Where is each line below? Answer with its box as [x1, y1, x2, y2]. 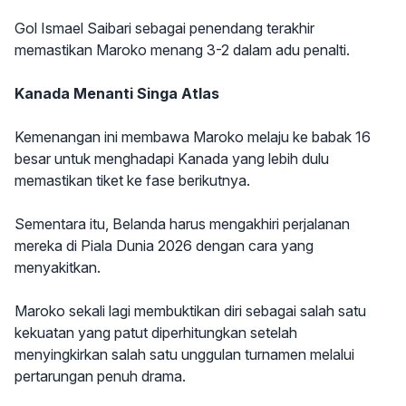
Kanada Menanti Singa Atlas [14, 84, 219, 103]
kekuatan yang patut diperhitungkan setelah [14, 324, 297, 343]
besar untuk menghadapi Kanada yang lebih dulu [14, 150, 329, 169]
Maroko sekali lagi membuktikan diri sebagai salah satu [14, 302, 366, 321]
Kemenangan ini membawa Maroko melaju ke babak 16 [14, 128, 371, 147]
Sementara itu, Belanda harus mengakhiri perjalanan [14, 215, 350, 234]
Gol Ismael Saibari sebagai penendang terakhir [14, 19, 314, 38]
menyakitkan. [14, 258, 101, 277]
